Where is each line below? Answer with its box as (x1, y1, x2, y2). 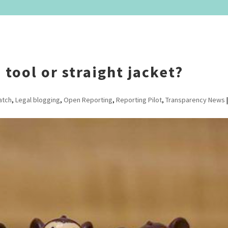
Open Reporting (63, 95, 112, 104)
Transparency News (165, 95, 225, 104)
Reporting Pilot (116, 95, 162, 104)
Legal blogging (15, 95, 60, 104)
